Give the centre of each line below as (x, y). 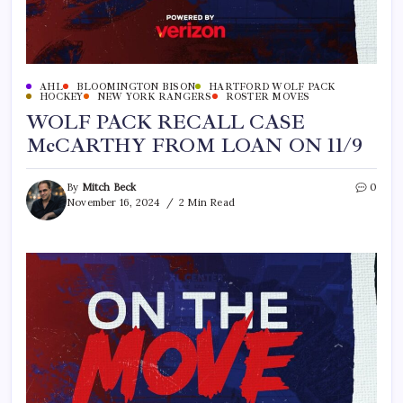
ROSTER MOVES (268, 96)
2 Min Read (206, 202)
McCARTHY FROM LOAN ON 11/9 (195, 145)
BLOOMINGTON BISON (135, 86)
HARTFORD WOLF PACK (272, 86)
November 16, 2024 (114, 202)
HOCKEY (62, 96)
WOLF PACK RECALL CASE (166, 122)
